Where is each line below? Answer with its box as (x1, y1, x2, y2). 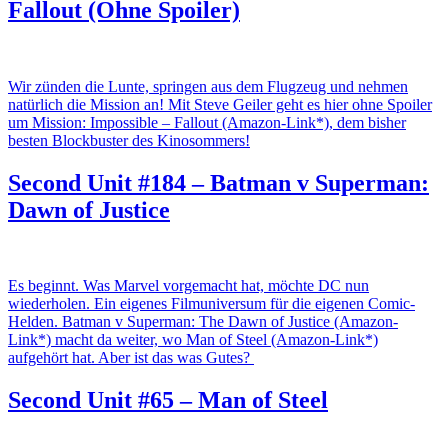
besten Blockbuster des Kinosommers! (8, 131, 250, 149)
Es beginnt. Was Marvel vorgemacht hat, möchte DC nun (8, 277, 369, 295)
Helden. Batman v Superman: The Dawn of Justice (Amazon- (8, 313, 398, 331)
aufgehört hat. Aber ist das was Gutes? (8, 349, 254, 367)
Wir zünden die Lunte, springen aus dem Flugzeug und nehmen (8, 77, 408, 95)
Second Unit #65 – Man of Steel (8, 387, 328, 414)
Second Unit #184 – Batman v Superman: (8, 169, 429, 196)
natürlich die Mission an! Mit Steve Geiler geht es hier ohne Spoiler (8, 95, 432, 113)
